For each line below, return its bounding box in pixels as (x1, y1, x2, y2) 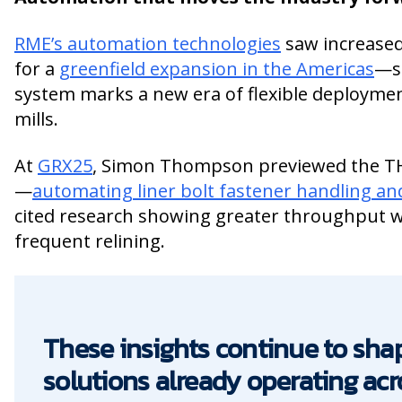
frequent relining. (14, 228, 165, 253)
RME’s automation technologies (14, 31, 281, 56)
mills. (14, 106, 58, 131)
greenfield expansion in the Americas (59, 56, 374, 81)
